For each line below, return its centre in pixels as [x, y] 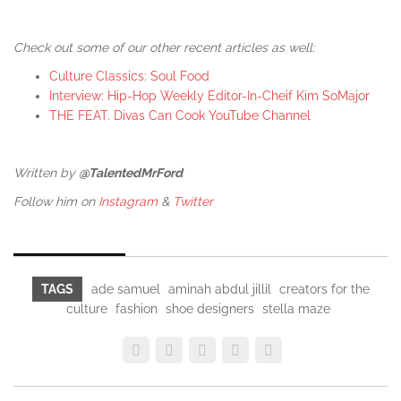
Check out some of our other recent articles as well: [164, 47]
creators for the [324, 289]
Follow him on [56, 201]
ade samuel [125, 289]
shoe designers [210, 308]
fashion [137, 308]
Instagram [128, 201]
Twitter [193, 201]
